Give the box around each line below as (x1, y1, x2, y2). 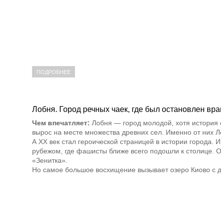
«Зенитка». (32, 156, 68, 164)
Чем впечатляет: (32, 118, 90, 127)
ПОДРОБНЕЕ (37, 69, 71, 75)
